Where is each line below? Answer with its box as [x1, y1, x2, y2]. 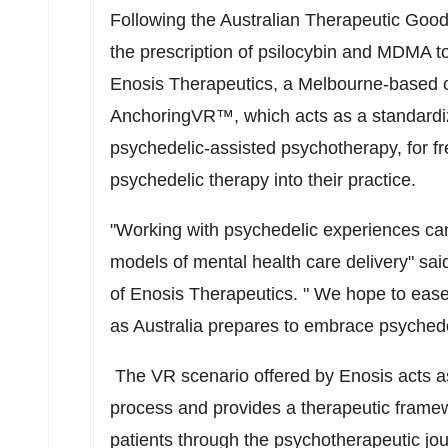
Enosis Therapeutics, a [110, 74, 298, 94]
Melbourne [298, 74, 383, 94]
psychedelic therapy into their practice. [110, 170, 416, 190]
